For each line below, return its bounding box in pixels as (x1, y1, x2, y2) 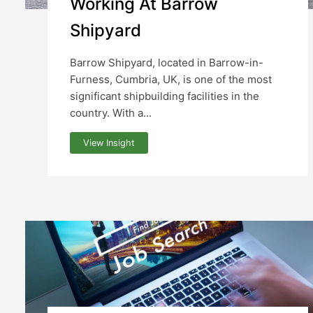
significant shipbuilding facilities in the (70, 89, 259, 103)
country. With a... (70, 106, 152, 120)
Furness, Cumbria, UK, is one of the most (70, 73, 272, 87)
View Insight (83, 137, 136, 148)
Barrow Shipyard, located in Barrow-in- (70, 56, 263, 70)
